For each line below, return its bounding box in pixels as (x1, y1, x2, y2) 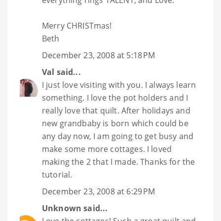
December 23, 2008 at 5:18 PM (42, 50, 155, 61)
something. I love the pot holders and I (42, 92, 188, 104)
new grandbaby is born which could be (42, 118, 188, 129)
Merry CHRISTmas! (42, 20, 112, 32)
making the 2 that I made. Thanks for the (42, 156, 195, 168)
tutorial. (42, 169, 73, 181)
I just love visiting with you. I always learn (42, 79, 196, 91)
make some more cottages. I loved (42, 144, 172, 155)
